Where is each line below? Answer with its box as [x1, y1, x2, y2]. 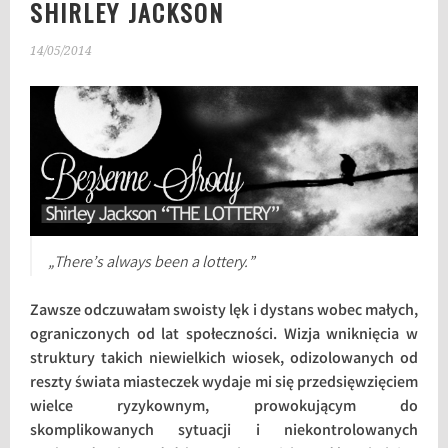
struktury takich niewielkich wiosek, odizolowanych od [30, 348, 418, 372]
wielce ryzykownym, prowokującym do [30, 396, 418, 420]
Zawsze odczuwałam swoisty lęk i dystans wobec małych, [30, 300, 418, 324]
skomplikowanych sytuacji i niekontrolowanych [30, 420, 418, 444]
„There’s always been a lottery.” [48, 252, 255, 276]
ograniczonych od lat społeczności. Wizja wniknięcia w [30, 324, 418, 348]
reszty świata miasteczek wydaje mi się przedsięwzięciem [30, 372, 418, 396]
